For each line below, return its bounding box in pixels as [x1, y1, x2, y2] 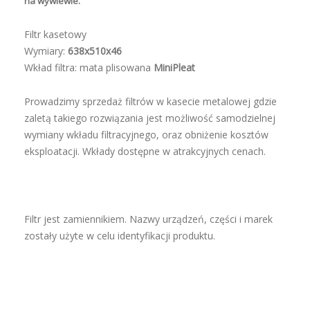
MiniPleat [154, 61, 195, 74]
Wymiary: [24, 44, 68, 57]
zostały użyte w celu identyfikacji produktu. [24, 229, 215, 242]
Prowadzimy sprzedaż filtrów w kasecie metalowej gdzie [24, 95, 277, 108]
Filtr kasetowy [24, 28, 86, 41]
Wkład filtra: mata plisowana [24, 61, 154, 74]
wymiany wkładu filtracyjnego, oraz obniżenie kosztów [24, 128, 268, 141]
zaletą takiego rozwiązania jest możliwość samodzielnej [24, 111, 275, 125]
